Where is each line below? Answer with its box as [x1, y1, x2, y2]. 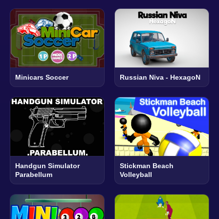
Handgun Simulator [15, 161, 80, 170]
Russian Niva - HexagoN [120, 73, 200, 81]
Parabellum [15, 170, 52, 178]
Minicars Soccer [15, 73, 68, 81]
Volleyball [120, 170, 152, 178]
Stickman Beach [120, 161, 174, 170]
